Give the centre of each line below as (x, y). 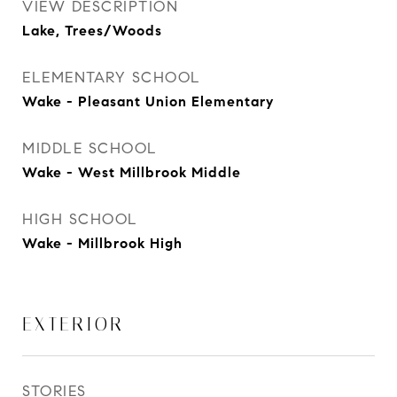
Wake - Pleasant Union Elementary (148, 101)
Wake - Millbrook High (102, 243)
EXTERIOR (73, 324)
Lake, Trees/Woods (92, 31)
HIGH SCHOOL (80, 219)
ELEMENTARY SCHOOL (112, 78)
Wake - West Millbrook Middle (132, 172)
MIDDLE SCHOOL (90, 148)
